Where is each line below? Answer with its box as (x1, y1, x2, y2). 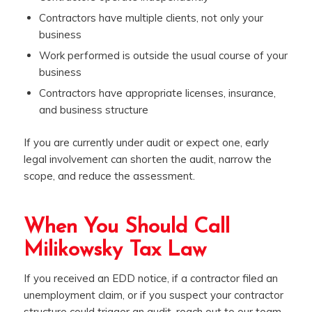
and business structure (38, 102, 148, 116)
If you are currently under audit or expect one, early (23, 135, 269, 149)
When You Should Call (23, 216, 230, 238)
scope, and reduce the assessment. (23, 169, 195, 182)
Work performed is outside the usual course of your (38, 48, 288, 62)
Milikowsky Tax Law (23, 239, 206, 261)
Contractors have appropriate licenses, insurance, (38, 86, 276, 100)
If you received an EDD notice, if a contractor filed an (23, 272, 278, 286)
